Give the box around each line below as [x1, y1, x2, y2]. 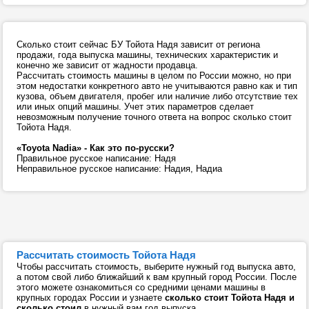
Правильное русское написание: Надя [17, 153, 176, 163]
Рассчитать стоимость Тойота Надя [17, 249, 196, 261]
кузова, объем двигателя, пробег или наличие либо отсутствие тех [17, 91, 298, 101]
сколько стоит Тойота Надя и [165, 292, 295, 303]
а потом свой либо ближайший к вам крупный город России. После [17, 272, 297, 282]
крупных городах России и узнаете [17, 292, 165, 303]
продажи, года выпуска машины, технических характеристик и [17, 50, 278, 60]
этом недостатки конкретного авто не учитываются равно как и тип [17, 81, 297, 91]
